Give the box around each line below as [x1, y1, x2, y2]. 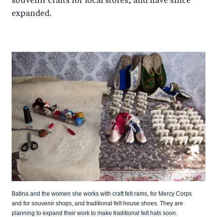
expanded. [12, 10, 51, 18]
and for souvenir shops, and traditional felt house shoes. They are [12, 200, 183, 207]
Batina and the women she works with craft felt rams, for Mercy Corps [12, 190, 192, 197]
